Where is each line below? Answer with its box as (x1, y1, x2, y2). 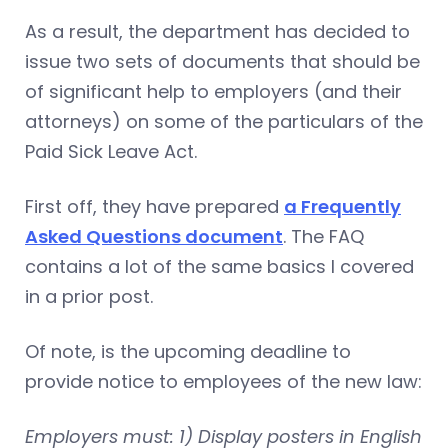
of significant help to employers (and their (25, 78, 402, 104)
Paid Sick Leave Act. (25, 138, 197, 164)
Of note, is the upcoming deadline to (25, 338, 351, 364)
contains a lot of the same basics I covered (25, 253, 414, 279)
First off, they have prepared (25, 193, 284, 219)
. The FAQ (283, 223, 364, 249)
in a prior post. (25, 283, 153, 309)
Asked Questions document (25, 223, 283, 249)
